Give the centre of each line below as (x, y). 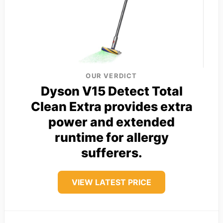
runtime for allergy (111, 137)
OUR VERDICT (111, 75)
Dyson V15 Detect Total (111, 91)
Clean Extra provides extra (111, 106)
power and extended (111, 122)
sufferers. (111, 153)
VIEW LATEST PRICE (111, 182)
